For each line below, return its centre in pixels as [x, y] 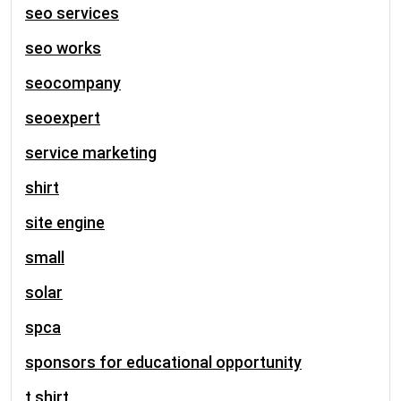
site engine [65, 222]
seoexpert [63, 118]
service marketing [91, 153]
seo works [63, 48]
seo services [72, 13]
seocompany [73, 83]
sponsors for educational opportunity [163, 362]
